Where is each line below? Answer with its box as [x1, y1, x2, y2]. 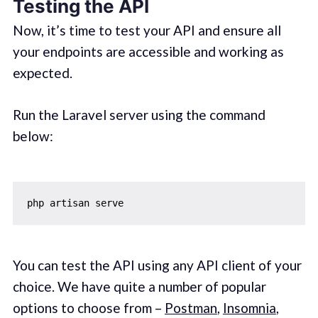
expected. [12, 65, 72, 82]
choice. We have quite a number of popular [12, 278, 266, 295]
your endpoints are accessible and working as [12, 43, 284, 60]
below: [12, 127, 53, 144]
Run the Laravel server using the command [12, 106, 265, 123]
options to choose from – [12, 300, 165, 317]
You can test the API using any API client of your [12, 257, 302, 274]
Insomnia [222, 300, 276, 317]
